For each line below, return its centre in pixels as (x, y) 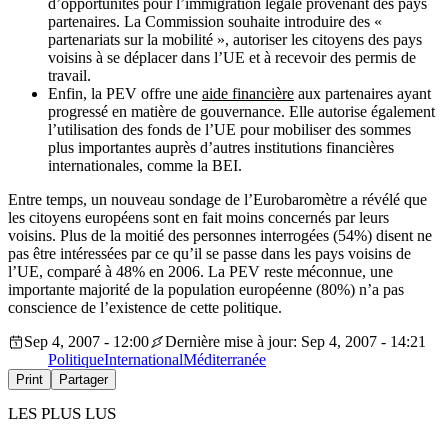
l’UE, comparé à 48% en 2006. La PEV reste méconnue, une (200, 272)
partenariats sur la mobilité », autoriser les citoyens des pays (235, 40)
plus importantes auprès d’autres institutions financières (221, 148)
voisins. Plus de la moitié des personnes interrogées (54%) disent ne (220, 236)
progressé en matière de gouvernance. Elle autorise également (241, 112)
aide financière (248, 94)
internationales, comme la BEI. (145, 166)
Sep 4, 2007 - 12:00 (86, 342)
